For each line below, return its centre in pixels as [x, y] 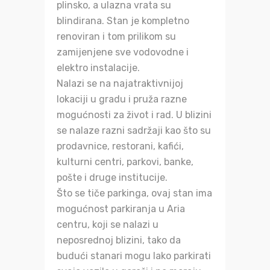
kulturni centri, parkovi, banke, [125, 162]
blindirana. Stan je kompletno [123, 21]
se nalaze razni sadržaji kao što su [134, 130]
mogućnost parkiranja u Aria [121, 209]
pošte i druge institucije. [112, 177]
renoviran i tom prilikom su [116, 36]
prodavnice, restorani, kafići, [120, 146]
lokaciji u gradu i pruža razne [122, 99]
